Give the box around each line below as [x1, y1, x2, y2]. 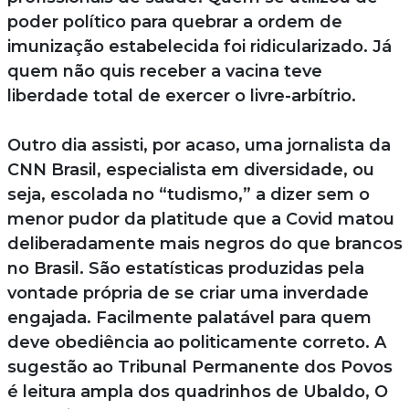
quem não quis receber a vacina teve [6, 60, 322, 81]
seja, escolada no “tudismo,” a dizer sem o [6, 184, 370, 204]
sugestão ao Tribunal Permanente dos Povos [6, 356, 393, 377]
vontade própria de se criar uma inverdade [6, 282, 369, 303]
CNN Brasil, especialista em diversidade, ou [6, 159, 374, 180]
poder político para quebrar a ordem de [6, 11, 342, 32]
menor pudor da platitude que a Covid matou [6, 208, 394, 229]
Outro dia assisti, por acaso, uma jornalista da [6, 134, 391, 155]
